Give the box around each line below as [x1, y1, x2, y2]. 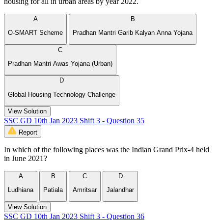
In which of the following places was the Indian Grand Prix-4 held [4, 145, 209, 154]
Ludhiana [8, 186, 33, 194]
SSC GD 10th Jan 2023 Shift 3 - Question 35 [4, 116, 144, 125]
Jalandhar [107, 186, 134, 194]
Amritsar [73, 186, 97, 194]
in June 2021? [4, 154, 47, 163]
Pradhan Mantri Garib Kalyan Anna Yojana [73, 29, 192, 37]
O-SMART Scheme [8, 29, 63, 37]
